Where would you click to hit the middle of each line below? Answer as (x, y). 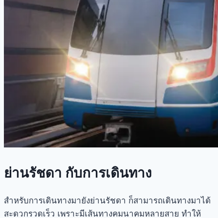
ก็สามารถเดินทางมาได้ (168, 201)
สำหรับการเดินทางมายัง (47, 201)
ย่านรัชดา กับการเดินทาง (78, 173)
